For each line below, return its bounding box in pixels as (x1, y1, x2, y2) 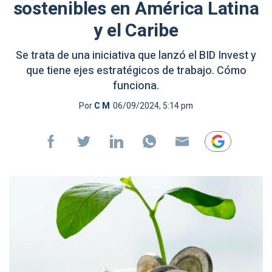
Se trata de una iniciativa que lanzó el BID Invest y (16, 47, 256, 64)
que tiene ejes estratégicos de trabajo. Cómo (25, 63, 246, 79)
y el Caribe (93, 18, 178, 44)
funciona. (113, 78, 159, 94)
